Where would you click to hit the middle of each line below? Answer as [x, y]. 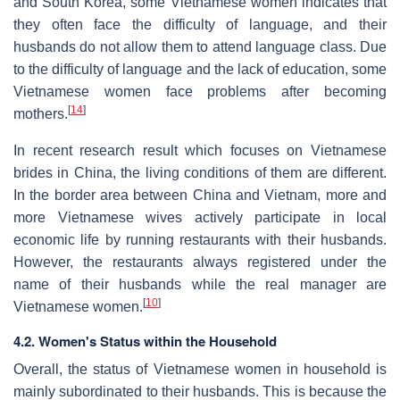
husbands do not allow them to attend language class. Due [200, 46]
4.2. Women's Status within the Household [145, 341]
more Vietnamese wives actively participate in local [200, 217]
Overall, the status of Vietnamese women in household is [200, 369]
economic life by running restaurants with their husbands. [200, 239]
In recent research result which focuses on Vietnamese [200, 150]
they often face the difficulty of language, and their [200, 24]
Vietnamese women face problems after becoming [200, 91]
